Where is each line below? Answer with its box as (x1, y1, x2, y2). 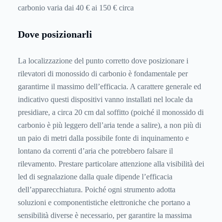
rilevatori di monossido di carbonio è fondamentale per (18, 69, 188, 78)
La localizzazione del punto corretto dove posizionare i (18, 56, 188, 65)
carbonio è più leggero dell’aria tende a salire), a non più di (18, 120, 201, 129)
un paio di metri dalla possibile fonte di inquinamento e (18, 133, 189, 142)
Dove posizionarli (18, 29, 92, 40)
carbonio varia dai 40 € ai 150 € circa (18, 3, 134, 12)
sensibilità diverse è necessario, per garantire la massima (18, 211, 192, 220)
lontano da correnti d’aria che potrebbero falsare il (18, 146, 173, 155)
